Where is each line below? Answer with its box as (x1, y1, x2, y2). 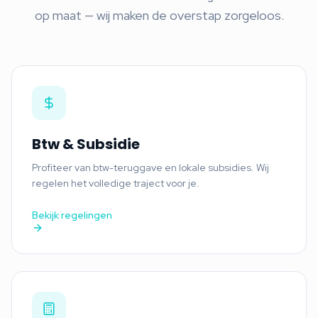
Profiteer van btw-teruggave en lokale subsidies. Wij (32, 160, 269, 174)
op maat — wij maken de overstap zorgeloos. (34, 6, 284, 23)
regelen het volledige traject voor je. (32, 176, 199, 190)
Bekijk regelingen (32, 208, 112, 221)
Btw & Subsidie (32, 133, 140, 154)
